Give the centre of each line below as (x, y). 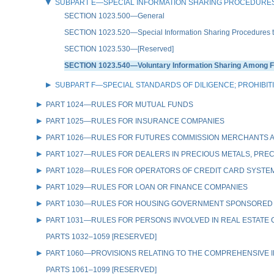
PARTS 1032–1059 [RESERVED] (101, 236)
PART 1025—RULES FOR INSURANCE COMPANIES (135, 121)
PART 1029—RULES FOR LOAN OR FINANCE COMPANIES (147, 187)
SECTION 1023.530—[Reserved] (119, 49)
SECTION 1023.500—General (114, 16)
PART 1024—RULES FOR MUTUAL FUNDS (120, 104)
